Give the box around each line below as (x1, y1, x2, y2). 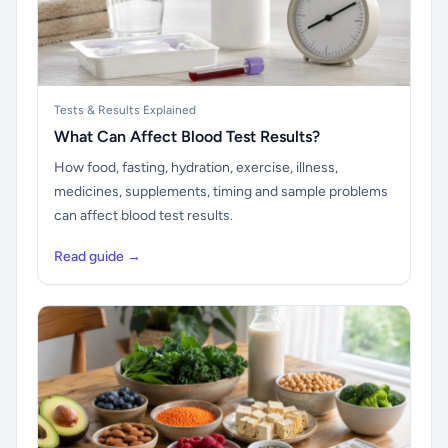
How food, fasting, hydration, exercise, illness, (54, 159, 338, 176)
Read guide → (54, 248, 141, 265)
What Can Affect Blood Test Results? (54, 127, 320, 146)
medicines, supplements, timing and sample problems (54, 183, 388, 200)
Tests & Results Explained (54, 103, 196, 117)
